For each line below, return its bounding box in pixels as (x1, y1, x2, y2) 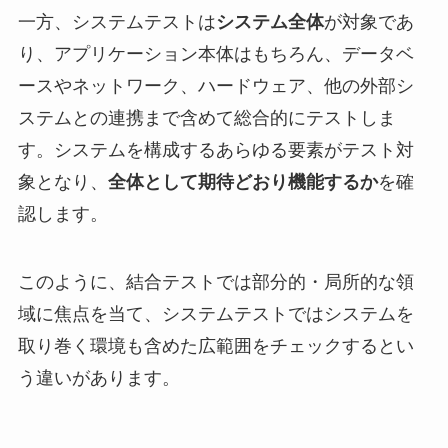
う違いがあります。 (17, 367, 180, 388)
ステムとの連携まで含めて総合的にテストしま (17, 108, 396, 129)
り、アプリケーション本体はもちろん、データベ (17, 44, 414, 65)
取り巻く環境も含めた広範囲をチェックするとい (17, 335, 414, 356)
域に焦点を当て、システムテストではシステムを (17, 303, 414, 324)
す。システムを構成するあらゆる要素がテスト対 (17, 140, 414, 161)
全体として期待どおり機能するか (107, 172, 378, 193)
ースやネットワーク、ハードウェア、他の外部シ (17, 76, 414, 97)
